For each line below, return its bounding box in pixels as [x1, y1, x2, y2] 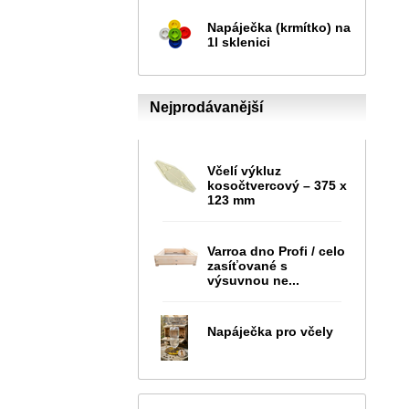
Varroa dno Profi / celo [207, 243, 345, 258]
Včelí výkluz [207, 163, 281, 178]
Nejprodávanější [150, 99, 263, 115]
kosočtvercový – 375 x [207, 177, 347, 193]
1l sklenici [207, 34, 270, 49]
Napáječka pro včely [207, 323, 333, 339]
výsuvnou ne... [207, 272, 299, 288]
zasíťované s [207, 257, 288, 273]
